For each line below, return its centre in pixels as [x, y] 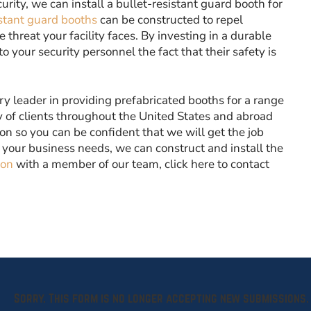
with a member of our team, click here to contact [141, 164]
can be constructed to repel [170, 20]
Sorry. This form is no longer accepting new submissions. [161, 298]
